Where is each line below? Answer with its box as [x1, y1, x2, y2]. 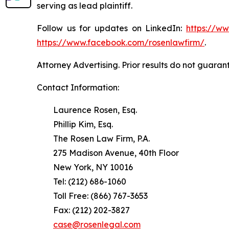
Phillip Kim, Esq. [37, 119, 113, 129]
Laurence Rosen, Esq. [37, 104, 137, 115]
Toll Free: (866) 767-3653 [37, 190, 148, 201]
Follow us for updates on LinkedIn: [37, 22, 186, 33]
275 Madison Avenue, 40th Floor [37, 147, 179, 158]
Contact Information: [37, 82, 119, 93]
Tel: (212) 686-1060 [37, 176, 126, 187]
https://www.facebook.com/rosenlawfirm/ [37, 37, 204, 48]
